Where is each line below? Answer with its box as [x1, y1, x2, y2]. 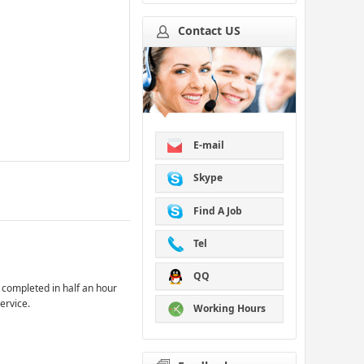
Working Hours [190, 301, 266, 316]
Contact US [178, 22, 241, 38]
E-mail [190, 138, 224, 153]
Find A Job [190, 203, 242, 218]
